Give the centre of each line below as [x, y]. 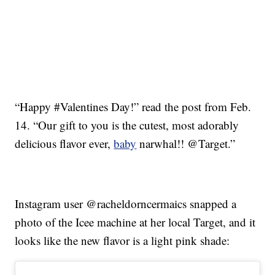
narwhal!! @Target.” [186, 144]
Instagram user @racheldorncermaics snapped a [126, 204]
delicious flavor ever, [64, 144]
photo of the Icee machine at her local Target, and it [135, 222]
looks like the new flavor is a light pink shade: [122, 241]
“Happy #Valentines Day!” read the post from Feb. [133, 107]
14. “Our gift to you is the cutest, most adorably [127, 125]
